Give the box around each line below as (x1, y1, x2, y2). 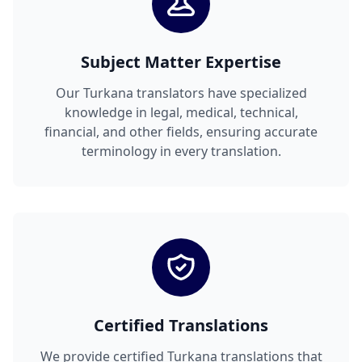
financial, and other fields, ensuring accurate (44, 123, 318, 141)
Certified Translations (94, 314, 268, 337)
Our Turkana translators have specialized (55, 84, 307, 103)
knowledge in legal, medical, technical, (64, 103, 298, 122)
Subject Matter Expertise (81, 51, 281, 74)
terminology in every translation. (81, 142, 281, 161)
